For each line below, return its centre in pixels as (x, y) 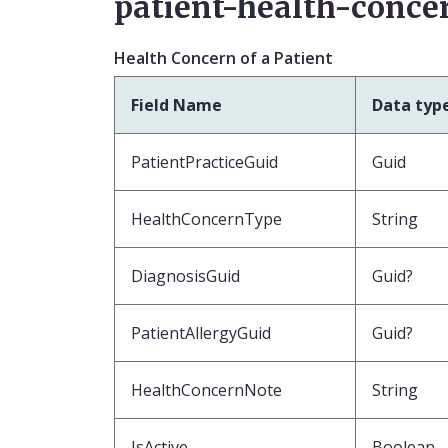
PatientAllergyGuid (201, 332)
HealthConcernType (206, 218)
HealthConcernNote (206, 389)
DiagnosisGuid (185, 275)
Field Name (176, 104)
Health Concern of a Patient (223, 57)
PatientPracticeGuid (204, 161)
